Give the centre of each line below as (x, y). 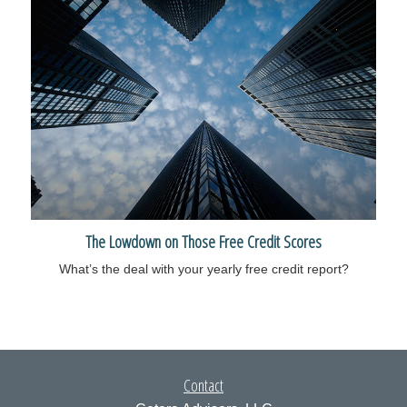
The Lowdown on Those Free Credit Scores (203, 241)
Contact (203, 385)
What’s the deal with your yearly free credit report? (203, 268)
